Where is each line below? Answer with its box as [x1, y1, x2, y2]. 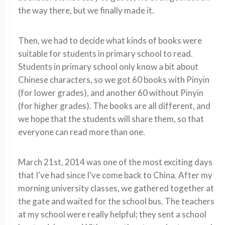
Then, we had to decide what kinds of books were [18, 35, 202, 46]
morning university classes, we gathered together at [18, 183, 214, 193]
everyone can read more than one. [18, 127, 145, 137]
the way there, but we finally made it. [18, 5, 154, 16]
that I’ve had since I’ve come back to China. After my [18, 170, 212, 180]
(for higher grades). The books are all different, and [18, 100, 210, 111]
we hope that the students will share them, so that [18, 114, 204, 124]
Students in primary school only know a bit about [18, 61, 198, 72]
